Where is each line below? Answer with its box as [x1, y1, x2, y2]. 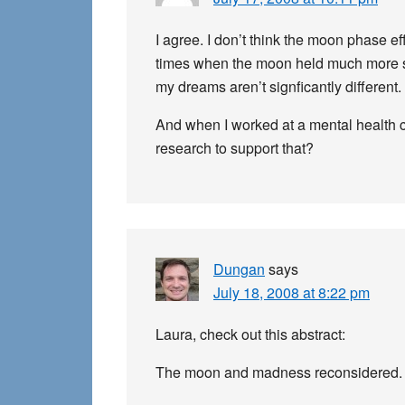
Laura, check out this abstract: [155, 324, 345, 344]
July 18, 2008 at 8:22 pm [213, 282, 370, 303]
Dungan [213, 259, 265, 279]
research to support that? [155, 137, 314, 158]
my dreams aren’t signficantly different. [155, 76, 401, 97]
